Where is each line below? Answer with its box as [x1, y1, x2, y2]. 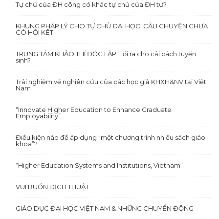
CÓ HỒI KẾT [16, 28, 54, 36]
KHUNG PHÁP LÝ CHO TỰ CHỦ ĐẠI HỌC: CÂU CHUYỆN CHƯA [16, 22, 208, 30]
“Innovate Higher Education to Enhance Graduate [16, 105, 172, 113]
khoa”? [16, 139, 38, 148]
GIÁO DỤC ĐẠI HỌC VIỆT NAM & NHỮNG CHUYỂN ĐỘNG [16, 204, 194, 212]
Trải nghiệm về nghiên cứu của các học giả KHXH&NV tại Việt [16, 77, 207, 86]
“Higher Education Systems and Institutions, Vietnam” [16, 161, 183, 169]
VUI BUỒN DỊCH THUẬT [16, 182, 89, 191]
